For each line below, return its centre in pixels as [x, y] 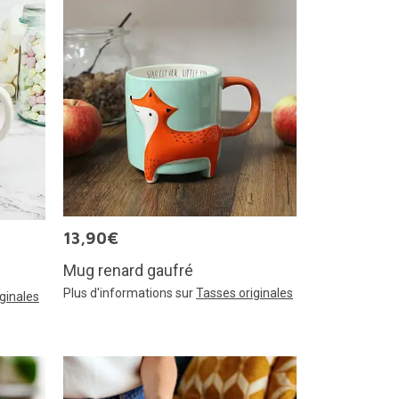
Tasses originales [244, 293]
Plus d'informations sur [130, 293]
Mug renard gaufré [128, 270]
